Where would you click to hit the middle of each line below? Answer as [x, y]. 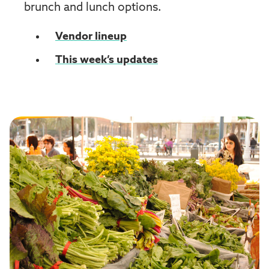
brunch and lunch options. [93, 8]
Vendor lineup [91, 37]
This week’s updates [107, 60]
